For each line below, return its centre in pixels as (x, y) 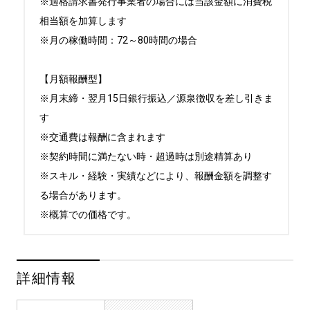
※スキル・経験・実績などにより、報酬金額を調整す (156, 176)
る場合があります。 (83, 195)
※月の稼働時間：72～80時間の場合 (118, 40)
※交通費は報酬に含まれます (102, 137)
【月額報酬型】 (73, 79)
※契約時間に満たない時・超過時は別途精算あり (146, 156)
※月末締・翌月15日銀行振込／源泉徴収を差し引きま (156, 98)
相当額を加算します (83, 21)
